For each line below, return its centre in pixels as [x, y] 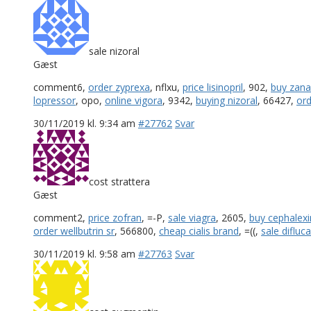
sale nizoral [114, 51]
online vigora [134, 100]
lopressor [54, 100]
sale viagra [192, 217]
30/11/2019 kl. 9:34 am [84, 123]
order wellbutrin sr [74, 230]
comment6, [61, 87]
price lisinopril [213, 87]
